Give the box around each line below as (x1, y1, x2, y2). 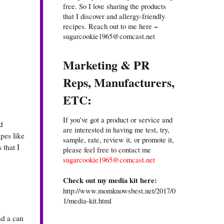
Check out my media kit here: (63, 175, 157, 186)
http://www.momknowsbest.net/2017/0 (63, 185, 175, 196)
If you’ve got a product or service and (63, 114, 172, 125)
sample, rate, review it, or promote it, (63, 134, 174, 145)
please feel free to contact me (63, 144, 151, 155)
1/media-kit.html (63, 195, 111, 206)
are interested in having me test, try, (63, 124, 169, 135)
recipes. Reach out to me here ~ (63, 21, 158, 31)
